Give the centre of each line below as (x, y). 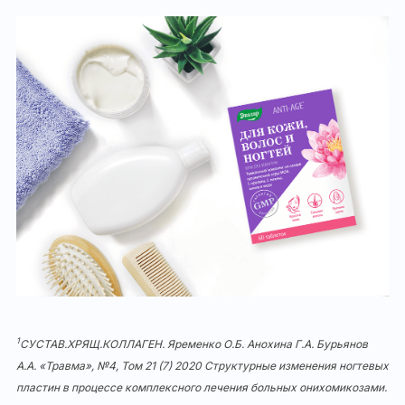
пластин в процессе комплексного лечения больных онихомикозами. (202, 387)
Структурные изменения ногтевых (297, 365)
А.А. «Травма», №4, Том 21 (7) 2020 (110, 365)
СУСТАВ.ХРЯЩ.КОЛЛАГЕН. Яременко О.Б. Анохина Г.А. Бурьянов (194, 344)
